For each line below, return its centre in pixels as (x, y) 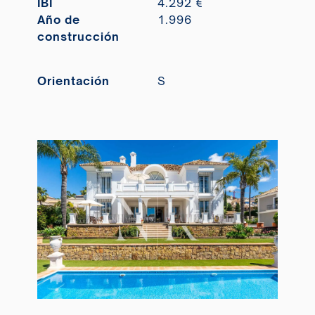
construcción (78, 37)
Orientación (73, 81)
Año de (58, 20)
